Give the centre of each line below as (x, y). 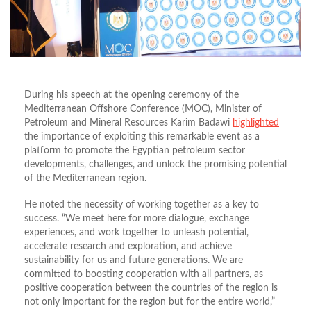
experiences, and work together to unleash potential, (136, 232)
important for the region (114, 302)
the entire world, (235, 302)
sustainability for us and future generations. (118, 260)
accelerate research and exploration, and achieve (128, 246)
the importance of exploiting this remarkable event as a (142, 136)
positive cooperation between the (98, 288)
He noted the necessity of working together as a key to (142, 204)
